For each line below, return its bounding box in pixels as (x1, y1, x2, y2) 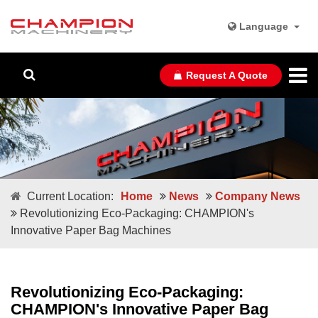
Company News (215, 190, 300, 202)
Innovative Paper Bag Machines (11, 224, 171, 236)
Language (239, 21, 288, 32)
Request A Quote (186, 70, 268, 81)
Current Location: (27, 190, 114, 202)
